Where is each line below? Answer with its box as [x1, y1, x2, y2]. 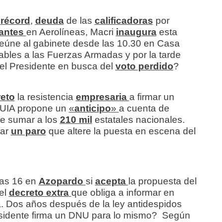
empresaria [75, 92, 129, 103]
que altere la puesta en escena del [46, 126, 196, 137]
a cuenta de [118, 103, 169, 114]
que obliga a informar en [71, 187, 174, 198]
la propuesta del [128, 176, 197, 187]
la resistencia [17, 92, 76, 103]
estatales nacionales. [92, 114, 185, 125]
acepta [95, 176, 128, 187]
